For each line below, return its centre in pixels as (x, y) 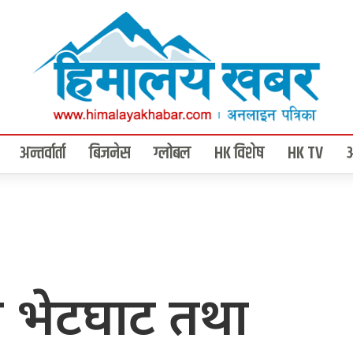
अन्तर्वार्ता (43, 154)
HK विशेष (239, 154)
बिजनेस (110, 154)
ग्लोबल (172, 154)
